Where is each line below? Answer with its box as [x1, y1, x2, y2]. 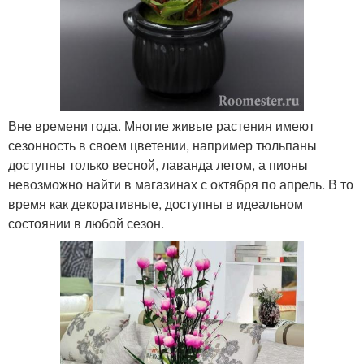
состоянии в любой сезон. [8, 214, 164, 233]
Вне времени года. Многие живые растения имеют [8, 116, 314, 136]
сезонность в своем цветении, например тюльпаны [8, 136, 317, 155]
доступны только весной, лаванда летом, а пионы [8, 155, 308, 175]
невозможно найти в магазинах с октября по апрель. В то [8, 175, 353, 194]
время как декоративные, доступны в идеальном [8, 194, 303, 214]
